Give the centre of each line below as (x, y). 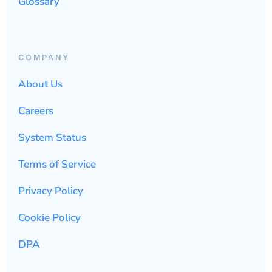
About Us (40, 84)
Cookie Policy (49, 217)
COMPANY (44, 57)
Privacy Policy (51, 191)
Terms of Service (57, 164)
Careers (36, 110)
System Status (52, 137)
